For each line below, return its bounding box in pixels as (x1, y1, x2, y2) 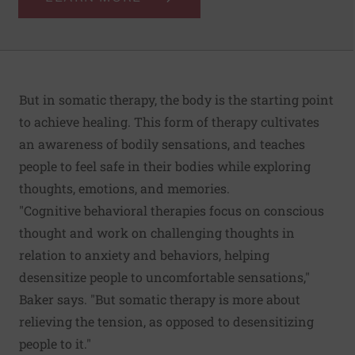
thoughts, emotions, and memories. (19, 180, 230, 197)
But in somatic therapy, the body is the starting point (19, 91, 334, 109)
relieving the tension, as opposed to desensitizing (19, 313, 314, 330)
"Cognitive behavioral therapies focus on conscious (19, 202, 324, 219)
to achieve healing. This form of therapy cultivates (19, 113, 319, 131)
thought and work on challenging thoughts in (19, 224, 295, 242)
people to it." (19, 335, 91, 353)
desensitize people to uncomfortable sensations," (19, 269, 310, 286)
